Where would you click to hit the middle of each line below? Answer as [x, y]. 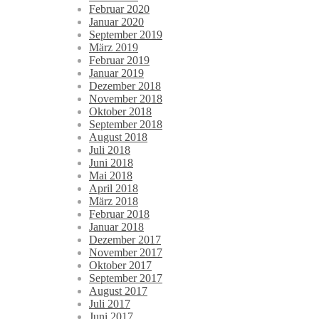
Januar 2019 [116, 73]
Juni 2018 [111, 163]
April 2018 [114, 189]
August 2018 [118, 137]
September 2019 [126, 35]
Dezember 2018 [125, 86]
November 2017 [126, 253]
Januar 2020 [116, 22]
